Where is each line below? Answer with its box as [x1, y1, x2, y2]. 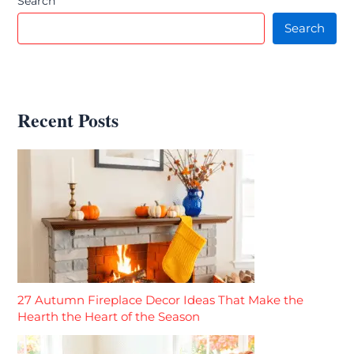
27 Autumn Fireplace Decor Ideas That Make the [17, 293, 304, 308]
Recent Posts [17, 105, 119, 134]
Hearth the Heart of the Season [17, 310, 201, 325]
